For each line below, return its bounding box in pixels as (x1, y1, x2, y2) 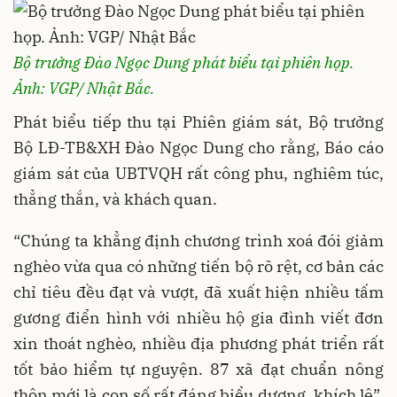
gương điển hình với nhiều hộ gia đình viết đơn (13, 307, 384, 328)
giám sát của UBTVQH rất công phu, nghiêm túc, (13, 163, 384, 183)
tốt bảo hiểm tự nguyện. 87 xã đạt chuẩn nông (13, 359, 384, 379)
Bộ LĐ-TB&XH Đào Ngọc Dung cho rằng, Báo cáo (13, 137, 384, 158)
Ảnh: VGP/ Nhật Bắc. (13, 78, 154, 98)
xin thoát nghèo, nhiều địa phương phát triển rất (13, 333, 384, 354)
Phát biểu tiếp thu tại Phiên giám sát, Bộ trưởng (13, 112, 384, 132)
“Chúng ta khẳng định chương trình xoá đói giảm (13, 230, 384, 251)
